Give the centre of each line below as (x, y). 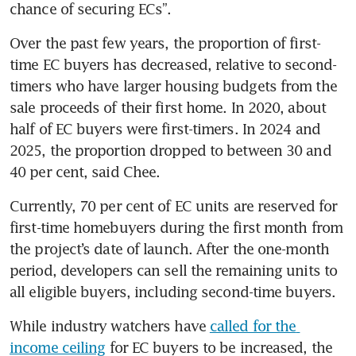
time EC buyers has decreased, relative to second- (173, 64)
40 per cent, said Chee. (85, 171)
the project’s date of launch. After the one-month (169, 248)
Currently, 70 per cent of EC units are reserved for (174, 205)
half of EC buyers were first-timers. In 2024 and (165, 128)
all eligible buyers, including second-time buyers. (173, 291)
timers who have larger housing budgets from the (173, 85)
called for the (253, 325)
